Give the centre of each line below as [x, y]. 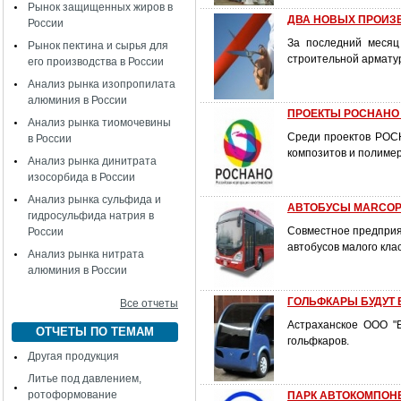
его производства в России [96, 62]
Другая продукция [73, 356]
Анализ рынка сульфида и [94, 200]
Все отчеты [149, 303]
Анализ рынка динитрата [92, 161]
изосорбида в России [81, 177]
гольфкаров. [318, 341]
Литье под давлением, [85, 379]
